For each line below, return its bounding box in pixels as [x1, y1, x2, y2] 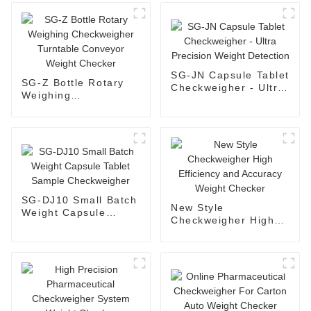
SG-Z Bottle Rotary [21, 76, 124, 88]
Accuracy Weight [170, 239, 261, 251]
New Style [170, 201, 224, 213]
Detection [170, 107, 222, 119]
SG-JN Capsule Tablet [170, 69, 289, 81]
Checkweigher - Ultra [170, 82, 285, 94]
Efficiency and [170, 226, 247, 238]
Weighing [21, 89, 72, 101]
